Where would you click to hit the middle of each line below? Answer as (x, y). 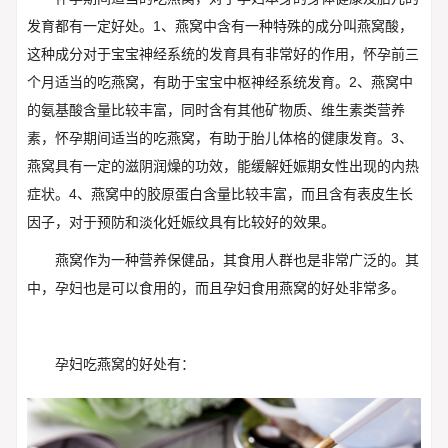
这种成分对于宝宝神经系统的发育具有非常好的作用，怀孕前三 (222, 54)
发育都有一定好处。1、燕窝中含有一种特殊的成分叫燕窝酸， (219, 26)
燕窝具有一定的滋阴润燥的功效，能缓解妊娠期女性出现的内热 (222, 166)
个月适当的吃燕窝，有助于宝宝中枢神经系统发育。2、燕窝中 (219, 82)
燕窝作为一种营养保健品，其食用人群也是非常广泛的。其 (236, 259)
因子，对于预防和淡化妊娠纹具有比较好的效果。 (180, 222)
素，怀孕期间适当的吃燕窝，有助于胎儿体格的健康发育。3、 (219, 138)
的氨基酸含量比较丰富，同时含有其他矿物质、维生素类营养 (215, 110)
